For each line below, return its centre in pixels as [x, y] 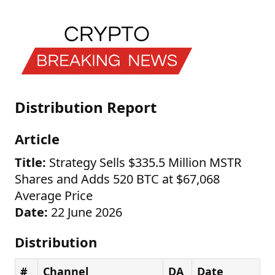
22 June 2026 [85, 212]
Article [37, 139]
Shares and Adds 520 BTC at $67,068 [117, 179]
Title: [30, 162]
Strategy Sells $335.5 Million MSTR [144, 162]
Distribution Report [86, 107]
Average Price [54, 196]
